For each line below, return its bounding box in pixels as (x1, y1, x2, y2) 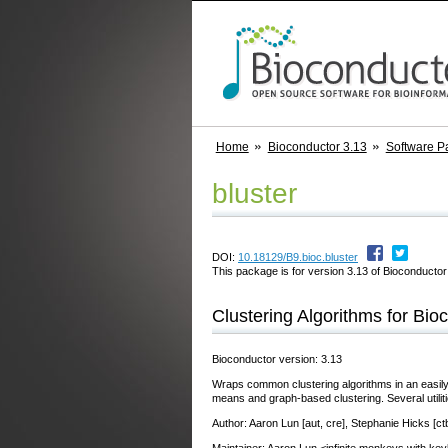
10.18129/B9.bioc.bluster (238, 250, 358, 263)
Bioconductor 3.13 (267, 140, 367, 154)
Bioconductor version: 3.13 (212, 352, 342, 365)
